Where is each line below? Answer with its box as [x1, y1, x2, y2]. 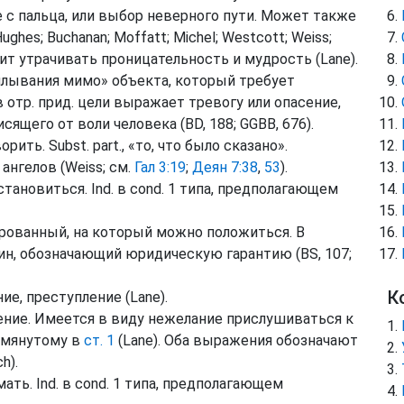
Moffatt [114, 29, 167, 46]
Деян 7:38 [192, 159, 258, 176]
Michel [173, 29, 216, 46]
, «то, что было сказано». [122, 137, 288, 154]
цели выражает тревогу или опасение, [74, 94, 341, 111]
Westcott [222, 29, 285, 46]
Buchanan [47, 29, 107, 46]
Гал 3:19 [134, 159, 186, 176]
